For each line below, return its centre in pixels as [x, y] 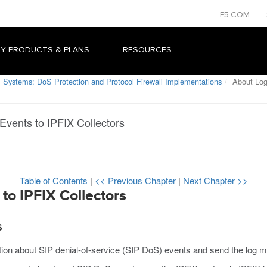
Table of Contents [55, 180]
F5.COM [236, 15]
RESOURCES [147, 50]
